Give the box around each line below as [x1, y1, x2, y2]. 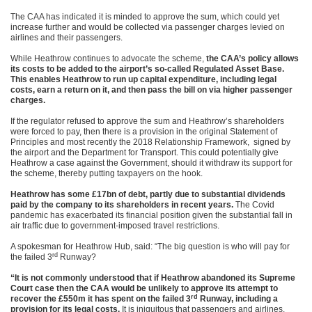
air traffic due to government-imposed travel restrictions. [10, 221, 219, 231]
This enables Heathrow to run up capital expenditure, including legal [10, 75, 276, 84]
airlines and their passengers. [10, 33, 123, 42]
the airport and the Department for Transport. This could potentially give [10, 148, 279, 157]
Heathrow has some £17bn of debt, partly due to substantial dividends [10, 189, 286, 199]
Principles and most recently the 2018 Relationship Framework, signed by [10, 137, 290, 147]
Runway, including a [198, 294, 278, 304]
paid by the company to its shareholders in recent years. [10, 200, 233, 210]
